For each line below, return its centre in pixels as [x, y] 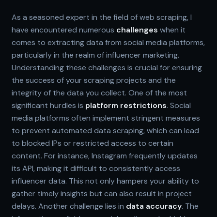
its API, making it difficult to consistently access [96, 168]
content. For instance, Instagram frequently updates [105, 155]
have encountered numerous [64, 30]
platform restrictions [126, 105]
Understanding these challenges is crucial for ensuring [107, 67]
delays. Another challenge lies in [69, 206]
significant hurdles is [48, 105]
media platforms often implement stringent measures [106, 118]
